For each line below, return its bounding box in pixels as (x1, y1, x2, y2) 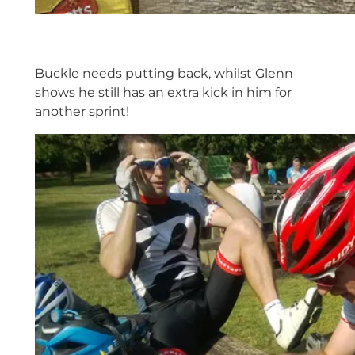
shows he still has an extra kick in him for (34, 85, 292, 101)
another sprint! (34, 104, 129, 120)
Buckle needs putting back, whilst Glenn (34, 66, 293, 82)
